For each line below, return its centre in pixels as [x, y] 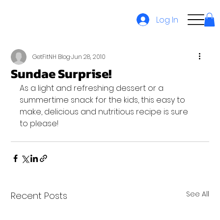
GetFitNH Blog [52, 57]
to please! [39, 124]
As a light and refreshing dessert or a [93, 88]
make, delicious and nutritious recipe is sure [105, 112]
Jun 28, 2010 [89, 57]
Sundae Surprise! [61, 73]
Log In [167, 20]
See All [197, 194]
